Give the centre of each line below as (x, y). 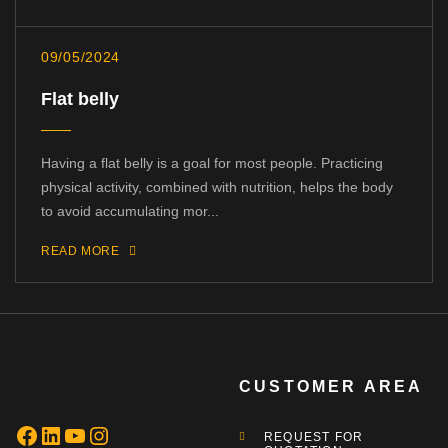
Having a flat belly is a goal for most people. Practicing (212, 163)
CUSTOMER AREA (331, 387)
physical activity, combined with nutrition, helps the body (217, 187)
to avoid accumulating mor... (130, 211)
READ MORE (80, 251)
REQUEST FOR (314, 437)
